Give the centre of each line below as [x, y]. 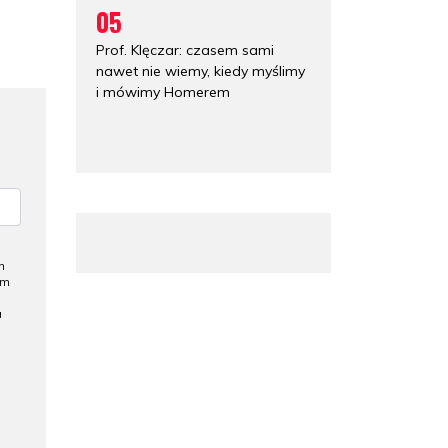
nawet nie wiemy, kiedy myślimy [200, 70]
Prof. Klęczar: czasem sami [185, 49]
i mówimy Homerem [163, 91]
